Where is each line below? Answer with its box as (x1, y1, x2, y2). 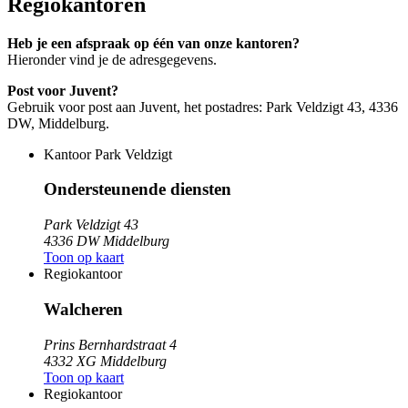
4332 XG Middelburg (44, 352, 167, 369)
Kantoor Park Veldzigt (44, 146, 172, 162)
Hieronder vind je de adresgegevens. (7, 51, 217, 67)
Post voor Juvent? (7, 82, 118, 98)
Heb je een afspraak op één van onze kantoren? (7, 35, 300, 51)
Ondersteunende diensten (44, 179, 231, 199)
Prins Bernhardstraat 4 (44, 336, 177, 352)
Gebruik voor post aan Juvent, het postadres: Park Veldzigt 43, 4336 (7, 98, 398, 115)
